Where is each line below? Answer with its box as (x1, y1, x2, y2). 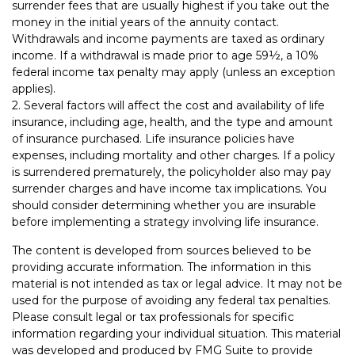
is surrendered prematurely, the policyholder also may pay (12, 165, 331, 179)
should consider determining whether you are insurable (12, 198, 316, 212)
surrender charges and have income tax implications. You (12, 181, 326, 196)
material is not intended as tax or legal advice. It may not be (12, 277, 342, 291)
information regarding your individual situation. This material (12, 326, 341, 341)
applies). (12, 82, 55, 96)
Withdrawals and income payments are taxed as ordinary (12, 32, 325, 46)
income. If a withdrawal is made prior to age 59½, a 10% (12, 48, 319, 63)
